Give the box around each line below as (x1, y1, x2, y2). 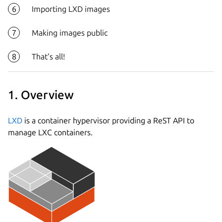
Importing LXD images (32, 4, 110, 13)
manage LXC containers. (8, 127, 93, 137)
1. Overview (8, 88, 74, 102)
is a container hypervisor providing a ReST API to (22, 115, 194, 125)
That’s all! (32, 52, 65, 61)
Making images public (32, 28, 108, 37)
